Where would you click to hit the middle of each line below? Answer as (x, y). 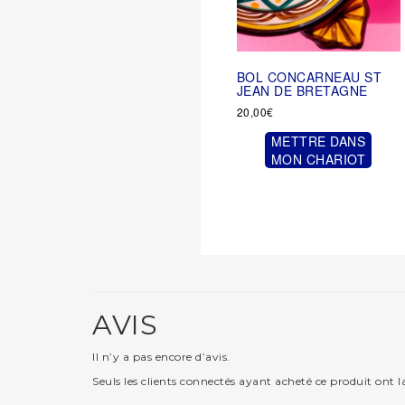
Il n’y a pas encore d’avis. (161, 357)
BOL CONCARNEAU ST (309, 77)
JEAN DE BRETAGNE (302, 91)
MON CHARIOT (318, 160)
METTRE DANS (318, 141)
